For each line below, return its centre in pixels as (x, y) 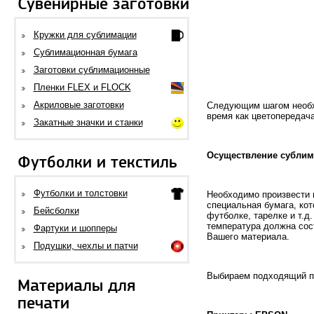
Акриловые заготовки (78, 105)
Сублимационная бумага (85, 52)
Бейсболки (56, 211)
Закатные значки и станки (88, 122)
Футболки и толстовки (80, 193)
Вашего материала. (248, 237)
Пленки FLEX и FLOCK (82, 87)
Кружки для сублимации (85, 35)
